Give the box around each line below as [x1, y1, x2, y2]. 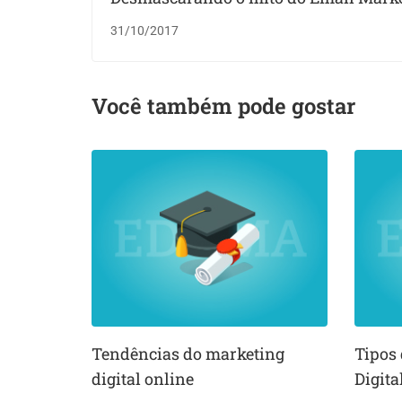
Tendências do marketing [92, 342, 284, 364]
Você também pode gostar [92, 91, 355, 120]
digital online [92, 367, 194, 389]
